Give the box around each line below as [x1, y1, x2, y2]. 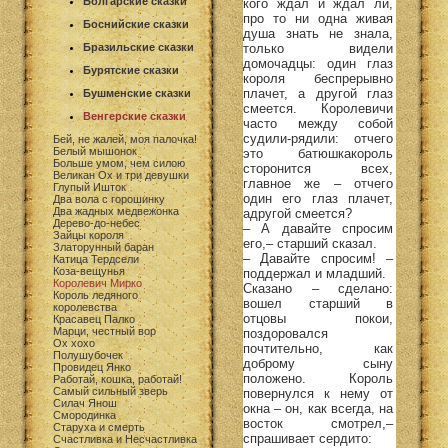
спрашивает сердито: [243, 430, 372, 446]
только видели [243, 40, 393, 56]
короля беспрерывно [243, 70, 393, 86]
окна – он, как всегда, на [243, 400, 393, 416]
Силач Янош [53, 397, 117, 409]
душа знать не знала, [243, 25, 393, 41]
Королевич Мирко [53, 277, 142, 289]
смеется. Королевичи [243, 100, 393, 116]
